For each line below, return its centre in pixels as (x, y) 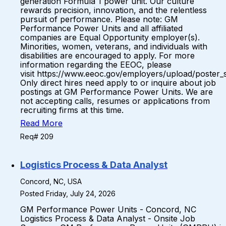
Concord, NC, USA (51, 181)
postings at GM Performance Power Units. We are (117, 92)
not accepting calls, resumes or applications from (115, 101)
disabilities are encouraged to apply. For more (107, 55)
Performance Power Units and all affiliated (101, 28)
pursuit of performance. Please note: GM (99, 19)
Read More (41, 123)
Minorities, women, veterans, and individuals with (114, 46)
